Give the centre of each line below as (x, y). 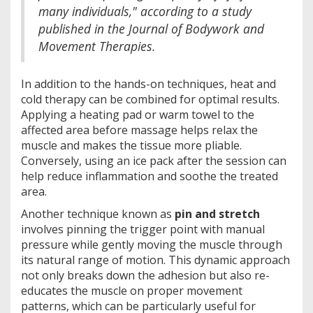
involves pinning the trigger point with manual (143, 229)
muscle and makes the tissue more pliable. (131, 145)
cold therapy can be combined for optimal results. (150, 99)
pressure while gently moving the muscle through (152, 244)
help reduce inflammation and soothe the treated (150, 176)
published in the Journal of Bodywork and (151, 28)
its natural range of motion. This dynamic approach (155, 260)
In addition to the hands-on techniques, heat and (148, 83)
